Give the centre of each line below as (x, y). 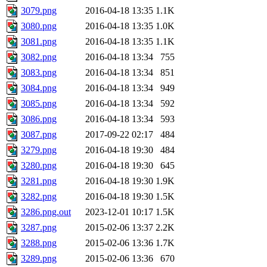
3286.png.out (46, 212)
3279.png (39, 150)
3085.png (39, 104)
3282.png (39, 197)
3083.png (39, 73)
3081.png (39, 42)
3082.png (39, 57)
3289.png (39, 259)
